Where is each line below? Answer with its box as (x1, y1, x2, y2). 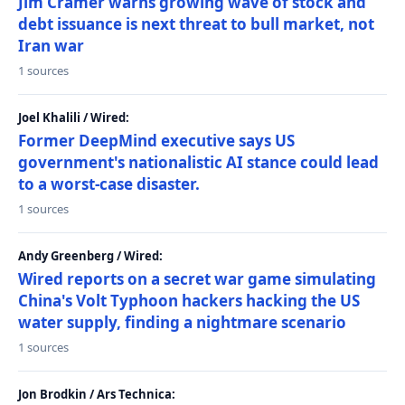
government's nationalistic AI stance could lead (18, 152, 379, 173)
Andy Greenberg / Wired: (18, 248, 163, 264)
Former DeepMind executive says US (18, 130, 295, 151)
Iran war (18, 35, 84, 56)
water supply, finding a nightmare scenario (18, 312, 346, 333)
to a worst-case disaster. (18, 174, 200, 194)
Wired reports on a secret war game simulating (18, 268, 376, 289)
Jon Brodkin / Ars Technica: (18, 386, 175, 402)
